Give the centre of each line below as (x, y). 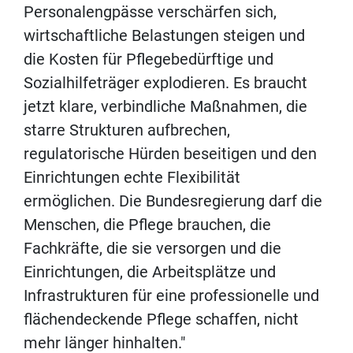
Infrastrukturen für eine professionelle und (171, 296)
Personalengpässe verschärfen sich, (150, 12)
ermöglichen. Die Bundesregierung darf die (173, 201)
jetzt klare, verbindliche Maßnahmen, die (165, 107)
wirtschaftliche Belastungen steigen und (164, 36)
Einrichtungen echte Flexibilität (132, 178)
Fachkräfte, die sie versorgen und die (152, 249)
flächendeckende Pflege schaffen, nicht (161, 320)
